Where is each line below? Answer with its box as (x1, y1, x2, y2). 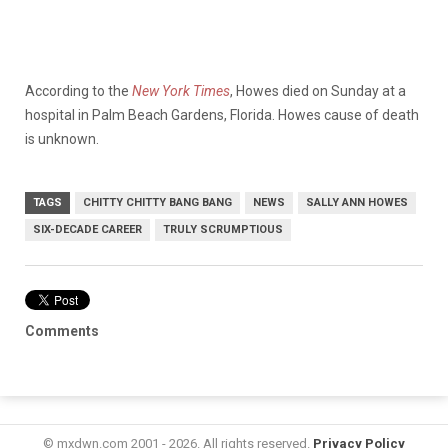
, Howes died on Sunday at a (230, 82, 406, 99)
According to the (25, 82, 132, 99)
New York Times (132, 82, 230, 99)
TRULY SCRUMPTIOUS (163, 222, 283, 236)
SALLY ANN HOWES (306, 195, 408, 209)
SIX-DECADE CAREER (33, 222, 142, 236)
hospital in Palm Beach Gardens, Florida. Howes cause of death (25, 106, 419, 123)
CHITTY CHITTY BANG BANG (83, 195, 232, 209)
